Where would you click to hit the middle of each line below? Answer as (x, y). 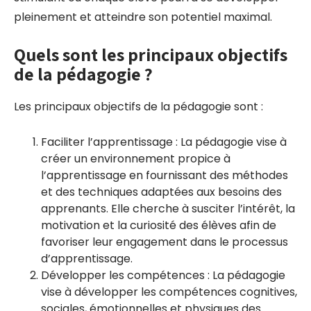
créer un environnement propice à (136, 159)
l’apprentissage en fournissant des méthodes (165, 175)
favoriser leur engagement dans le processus (165, 242)
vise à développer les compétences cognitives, (169, 292)
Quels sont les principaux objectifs (151, 54)
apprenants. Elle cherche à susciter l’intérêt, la (168, 209)
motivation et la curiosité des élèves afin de (159, 225)
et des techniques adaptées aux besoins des (161, 192)
